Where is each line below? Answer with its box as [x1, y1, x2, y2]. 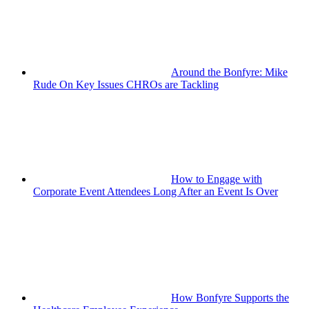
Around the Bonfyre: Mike [171, 66, 288, 78]
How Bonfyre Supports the [171, 292, 289, 303]
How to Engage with [171, 173, 262, 185]
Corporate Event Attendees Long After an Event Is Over [33, 186, 278, 197]
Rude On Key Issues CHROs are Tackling [33, 79, 219, 90]
